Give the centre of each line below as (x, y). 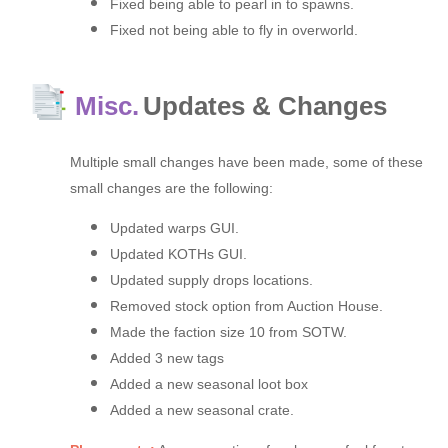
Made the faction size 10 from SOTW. (228, 332)
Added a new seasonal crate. (202, 410)
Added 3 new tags (167, 358)
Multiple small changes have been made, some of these (246, 162)
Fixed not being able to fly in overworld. (234, 30)
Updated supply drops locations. (211, 280)
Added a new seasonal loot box (209, 384)
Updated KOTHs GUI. (178, 254)
